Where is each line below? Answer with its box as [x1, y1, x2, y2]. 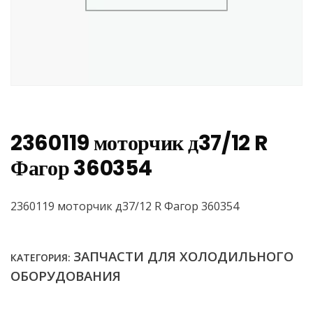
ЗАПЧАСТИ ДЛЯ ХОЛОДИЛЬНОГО [73, 247, 293, 265]
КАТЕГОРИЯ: [10, 251, 73, 265]
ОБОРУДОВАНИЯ [10, 267, 121, 285]
